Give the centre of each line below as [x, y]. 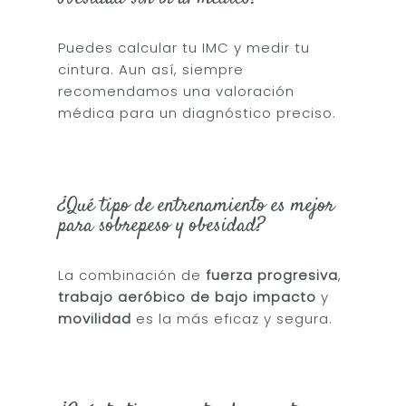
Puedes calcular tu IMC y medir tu [184, 48]
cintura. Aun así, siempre [151, 69]
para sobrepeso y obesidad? [162, 226]
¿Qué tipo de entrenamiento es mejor [197, 206]
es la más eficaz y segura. [232, 319]
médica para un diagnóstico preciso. [198, 113]
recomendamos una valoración [177, 91]
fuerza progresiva [272, 275]
